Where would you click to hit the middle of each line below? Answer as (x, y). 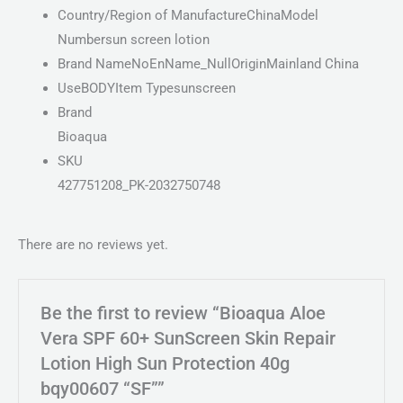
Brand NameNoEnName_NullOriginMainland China (208, 64)
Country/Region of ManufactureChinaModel (188, 16)
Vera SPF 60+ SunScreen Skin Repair (188, 338)
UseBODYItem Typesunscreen (146, 89)
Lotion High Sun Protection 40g (166, 363)
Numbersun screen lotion (133, 40)
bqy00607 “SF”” (103, 389)
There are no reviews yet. (93, 245)
